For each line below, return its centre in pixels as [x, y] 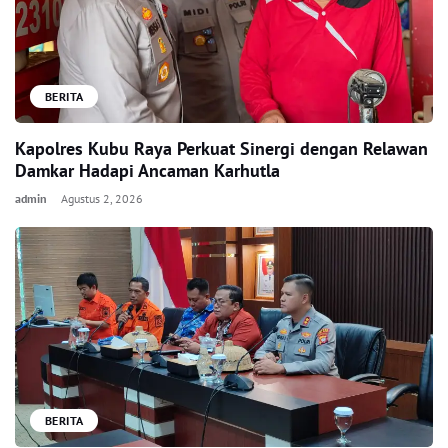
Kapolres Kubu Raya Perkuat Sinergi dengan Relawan [221, 148]
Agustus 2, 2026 [102, 198]
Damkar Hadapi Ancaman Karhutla [147, 170]
